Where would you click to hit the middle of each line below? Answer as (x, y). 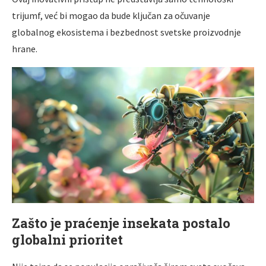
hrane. (25, 48)
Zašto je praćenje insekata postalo (121, 223)
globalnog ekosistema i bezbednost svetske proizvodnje (126, 32)
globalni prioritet (67, 239)
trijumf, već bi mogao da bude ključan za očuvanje (111, 15)
